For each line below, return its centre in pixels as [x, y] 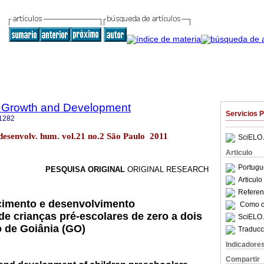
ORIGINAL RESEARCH [167, 170]
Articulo [239, 153]
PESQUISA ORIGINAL [85, 170]
